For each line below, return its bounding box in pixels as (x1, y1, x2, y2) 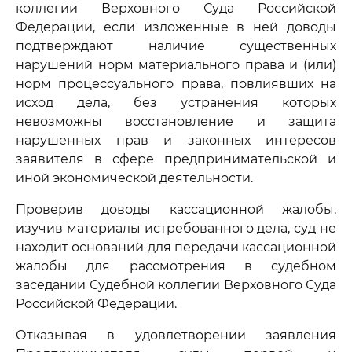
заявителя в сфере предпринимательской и (16, 152, 336, 167)
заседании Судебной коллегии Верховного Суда (16, 277, 336, 292)
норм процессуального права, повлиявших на (16, 76, 336, 91)
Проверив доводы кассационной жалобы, (16, 202, 336, 217)
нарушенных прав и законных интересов (16, 133, 336, 148)
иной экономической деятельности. (16, 170, 253, 185)
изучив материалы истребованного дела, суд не (16, 221, 336, 236)
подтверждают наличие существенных (16, 38, 336, 53)
